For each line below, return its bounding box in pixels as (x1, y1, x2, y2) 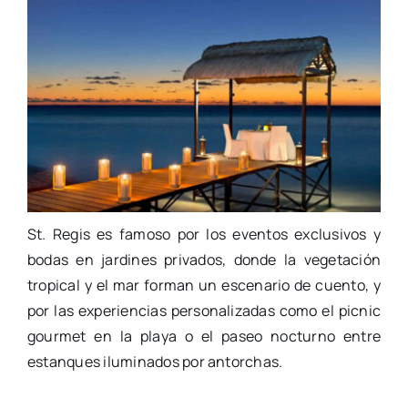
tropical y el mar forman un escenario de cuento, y (26, 275, 382, 296)
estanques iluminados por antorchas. (26, 352, 283, 372)
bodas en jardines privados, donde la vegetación (26, 250, 382, 270)
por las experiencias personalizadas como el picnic (26, 301, 382, 321)
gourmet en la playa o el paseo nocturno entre (26, 326, 382, 347)
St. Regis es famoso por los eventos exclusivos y (26, 224, 382, 245)
